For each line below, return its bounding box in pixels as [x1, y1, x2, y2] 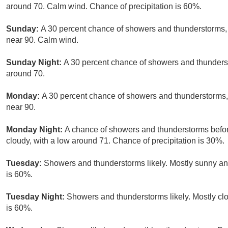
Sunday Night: [6, 58, 64, 67]
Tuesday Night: [6, 192, 67, 202]
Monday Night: [6, 125, 65, 134]
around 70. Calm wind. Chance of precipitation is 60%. [6, 2, 202, 11]
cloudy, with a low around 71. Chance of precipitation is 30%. [6, 136, 224, 146]
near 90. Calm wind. [6, 36, 78, 45]
